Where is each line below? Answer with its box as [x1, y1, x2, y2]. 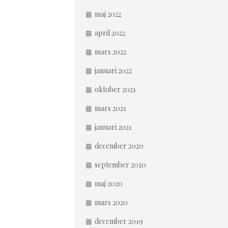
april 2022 [95, 28, 125, 38]
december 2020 [95, 141, 144, 151]
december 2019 [95, 216, 143, 226]
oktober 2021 [95, 84, 136, 94]
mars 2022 [95, 47, 126, 56]
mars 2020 [95, 197, 128, 207]
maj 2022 [95, 9, 121, 19]
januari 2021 [95, 122, 132, 132]
